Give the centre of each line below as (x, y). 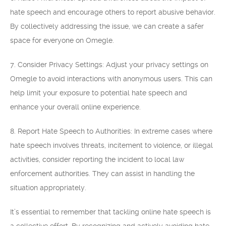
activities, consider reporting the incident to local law (97, 159)
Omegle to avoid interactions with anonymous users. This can (111, 79)
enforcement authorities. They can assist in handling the (102, 174)
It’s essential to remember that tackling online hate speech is (110, 212)
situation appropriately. (48, 188)
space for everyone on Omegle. (62, 40)
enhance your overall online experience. (75, 107)
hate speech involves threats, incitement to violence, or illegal (111, 145)
